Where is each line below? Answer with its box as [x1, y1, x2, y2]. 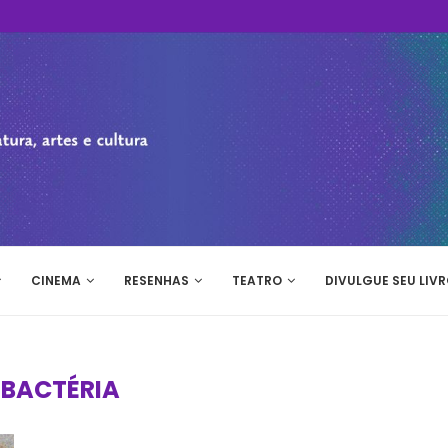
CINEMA [31, 272, 81, 289]
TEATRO [232, 272, 282, 289]
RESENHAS [124, 272, 189, 289]
